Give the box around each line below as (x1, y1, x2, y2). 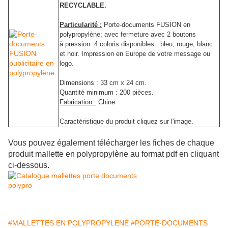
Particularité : (60, 21, 102, 29)
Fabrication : (60, 98, 96, 106)
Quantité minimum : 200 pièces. (60, 89, 156, 97)
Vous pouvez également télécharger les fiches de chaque (8, 138, 214, 148)
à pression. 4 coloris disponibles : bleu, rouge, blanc (60, 40, 213, 48)
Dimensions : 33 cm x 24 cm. (60, 79, 147, 87)
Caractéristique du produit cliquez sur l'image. (60, 118, 193, 126)
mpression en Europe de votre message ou (83, 50, 210, 58)
